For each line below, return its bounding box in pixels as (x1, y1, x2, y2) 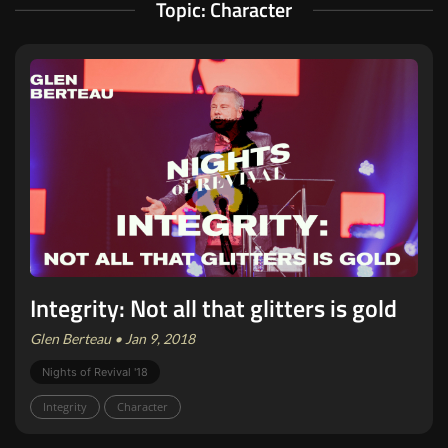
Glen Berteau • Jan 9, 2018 (30, 329, 195, 347)
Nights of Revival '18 (42, 364, 148, 379)
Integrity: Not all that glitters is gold (30, 289, 397, 326)
